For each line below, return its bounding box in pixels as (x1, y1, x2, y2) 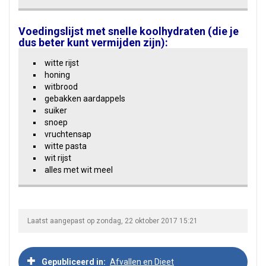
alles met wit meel (45, 165, 113, 175)
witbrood (45, 82, 78, 91)
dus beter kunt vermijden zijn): (18, 36, 168, 49)
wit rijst (45, 153, 71, 163)
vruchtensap (45, 129, 91, 139)
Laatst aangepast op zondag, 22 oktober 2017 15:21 (27, 217, 198, 225)
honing (45, 70, 70, 80)
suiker (45, 106, 67, 115)
